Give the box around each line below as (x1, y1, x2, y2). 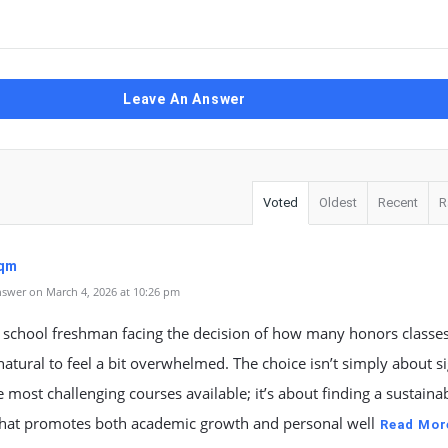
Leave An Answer (123, 91, 246, 107)
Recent (378, 195, 418, 210)
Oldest (319, 195, 357, 210)
